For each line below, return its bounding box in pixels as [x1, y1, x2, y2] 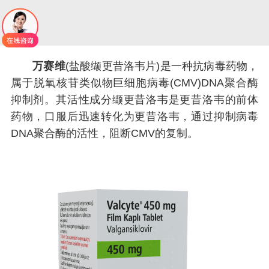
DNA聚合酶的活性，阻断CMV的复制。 [10, 127, 198, 139]
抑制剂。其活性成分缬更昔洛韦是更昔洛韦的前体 [10, 94, 259, 106]
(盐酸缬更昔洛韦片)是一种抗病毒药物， [65, 60, 259, 72]
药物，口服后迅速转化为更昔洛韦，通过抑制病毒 [10, 110, 259, 122]
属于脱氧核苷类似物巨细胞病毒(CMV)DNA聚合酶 [10, 77, 259, 89]
